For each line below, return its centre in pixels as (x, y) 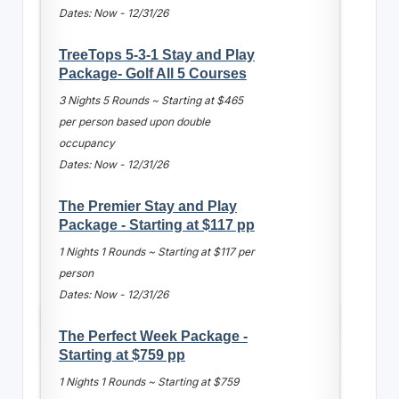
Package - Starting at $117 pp (156, 224)
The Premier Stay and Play (147, 205)
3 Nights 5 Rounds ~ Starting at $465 (151, 100)
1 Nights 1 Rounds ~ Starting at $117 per (156, 251)
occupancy (86, 142)
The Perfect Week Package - (153, 335)
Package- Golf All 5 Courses (152, 73)
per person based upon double (134, 121)
